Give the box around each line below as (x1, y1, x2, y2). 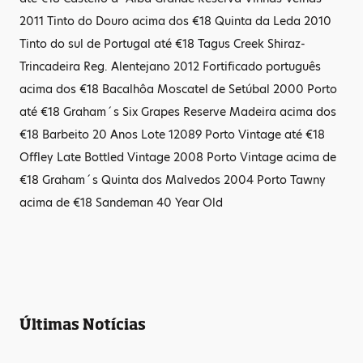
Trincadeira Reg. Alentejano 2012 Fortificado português (19, 58, 321, 75)
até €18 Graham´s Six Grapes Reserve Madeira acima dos (19, 104, 336, 120)
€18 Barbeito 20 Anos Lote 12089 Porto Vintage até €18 (19, 126, 325, 143)
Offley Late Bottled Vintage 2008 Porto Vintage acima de (19, 149, 336, 165)
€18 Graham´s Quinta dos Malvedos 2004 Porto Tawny (19, 172, 326, 188)
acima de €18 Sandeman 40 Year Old (19, 194, 223, 211)
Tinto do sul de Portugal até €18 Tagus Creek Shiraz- (19, 36, 305, 52)
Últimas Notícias (19, 315, 146, 333)
